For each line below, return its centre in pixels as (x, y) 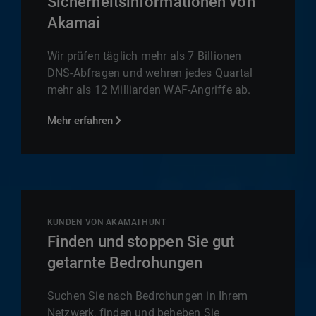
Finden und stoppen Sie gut (141, 241)
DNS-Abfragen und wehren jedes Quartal (150, 73)
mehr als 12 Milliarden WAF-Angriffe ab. (149, 90)
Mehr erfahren (80, 120)
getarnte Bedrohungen (124, 262)
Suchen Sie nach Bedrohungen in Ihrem (147, 296)
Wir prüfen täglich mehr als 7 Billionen (144, 56)
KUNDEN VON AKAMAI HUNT (107, 222)
